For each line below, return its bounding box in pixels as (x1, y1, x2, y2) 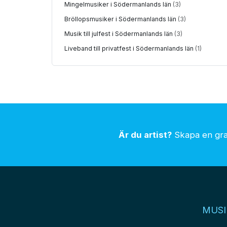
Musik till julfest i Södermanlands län (64, 29, 174, 37)
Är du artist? (119, 130, 172, 140)
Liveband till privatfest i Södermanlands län (64, 44, 195, 52)
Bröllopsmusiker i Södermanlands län (64, 15, 178, 23)
